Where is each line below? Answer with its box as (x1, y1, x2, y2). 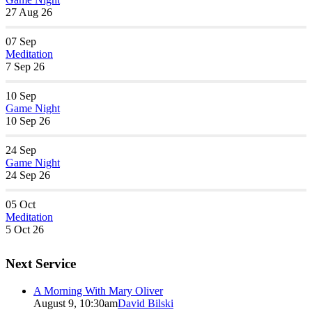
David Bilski (118, 297, 173, 309)
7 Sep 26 (6, 61, 45, 73)
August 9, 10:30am (33, 297, 118, 309)
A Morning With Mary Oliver (33, 284, 163, 297)
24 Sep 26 (6, 169, 50, 182)
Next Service (6, 256, 76, 271)
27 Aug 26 (6, 6, 52, 19)
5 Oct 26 (6, 224, 44, 236)
